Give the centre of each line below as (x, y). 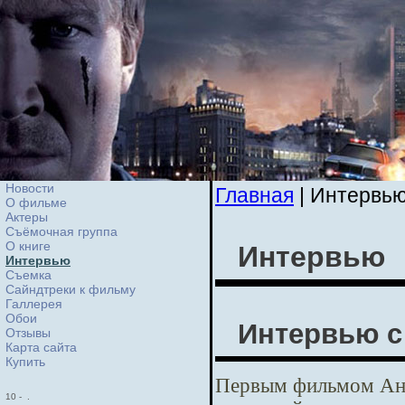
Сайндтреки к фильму (71, 289)
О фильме (36, 202)
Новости (30, 188)
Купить (25, 362)
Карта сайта (41, 347)
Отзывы (28, 333)
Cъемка (28, 275)
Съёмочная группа (61, 231)
